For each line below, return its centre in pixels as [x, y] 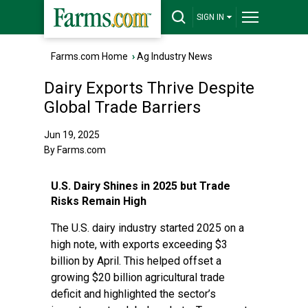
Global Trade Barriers [122, 107]
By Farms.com [75, 150]
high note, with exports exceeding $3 [139, 244]
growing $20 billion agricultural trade [138, 277]
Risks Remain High [99, 201]
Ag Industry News [175, 56]
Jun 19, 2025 [72, 135]
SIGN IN [210, 17]
